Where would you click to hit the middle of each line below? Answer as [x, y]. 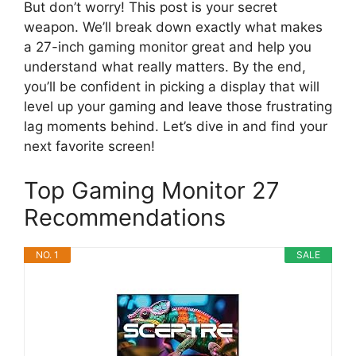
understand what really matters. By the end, [165, 67]
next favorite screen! [89, 147]
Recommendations [125, 217]
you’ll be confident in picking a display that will [172, 87]
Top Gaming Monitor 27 [152, 190]
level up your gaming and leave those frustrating [178, 107]
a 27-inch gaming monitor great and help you [168, 47]
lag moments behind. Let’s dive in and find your [176, 127]
